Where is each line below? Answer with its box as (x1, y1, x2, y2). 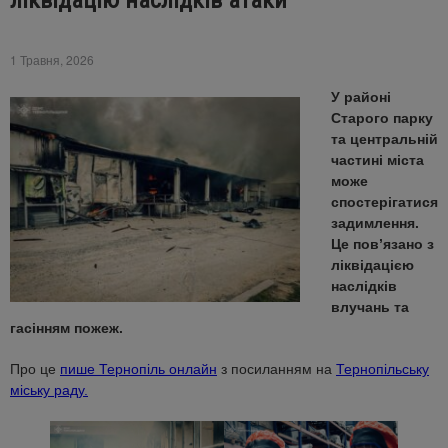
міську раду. (10, 382, 88, 398)
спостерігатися (331, 194, 438, 210)
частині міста (331, 152, 424, 168)
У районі (331, 89, 391, 105)
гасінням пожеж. (10, 320, 123, 336)
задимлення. (331, 215, 419, 231)
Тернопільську (336, 361, 429, 377)
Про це (10, 361, 60, 377)
